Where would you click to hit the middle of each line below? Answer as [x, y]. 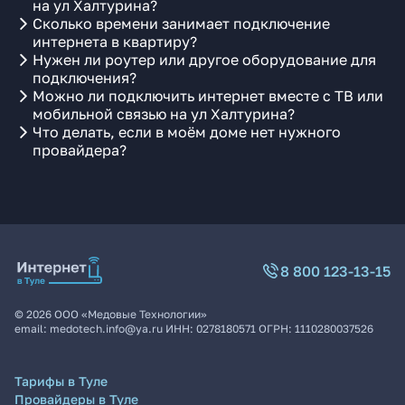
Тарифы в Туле [61, 381]
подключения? [85, 78]
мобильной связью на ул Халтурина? [164, 114]
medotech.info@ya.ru [106, 329]
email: [32, 329]
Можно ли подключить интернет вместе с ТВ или [208, 96]
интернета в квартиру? [115, 42]
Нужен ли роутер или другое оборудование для [204, 60]
